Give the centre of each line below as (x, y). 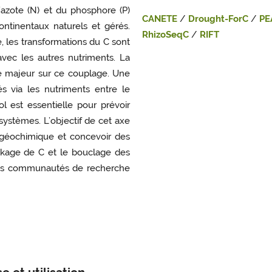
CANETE (160, 19)
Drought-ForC (218, 19)
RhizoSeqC (167, 35)
